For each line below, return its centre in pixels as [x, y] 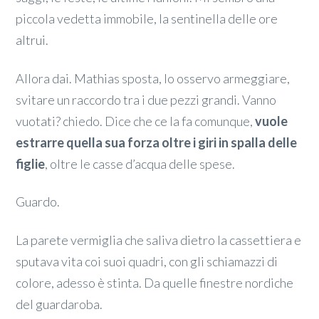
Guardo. [38, 202]
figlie [31, 163]
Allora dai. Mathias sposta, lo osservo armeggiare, [153, 78]
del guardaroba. [59, 304]
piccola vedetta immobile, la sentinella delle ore [147, 19]
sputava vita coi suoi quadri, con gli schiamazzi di [147, 262]
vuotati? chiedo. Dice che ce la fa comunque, [136, 121]
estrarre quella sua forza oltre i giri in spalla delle [157, 142]
